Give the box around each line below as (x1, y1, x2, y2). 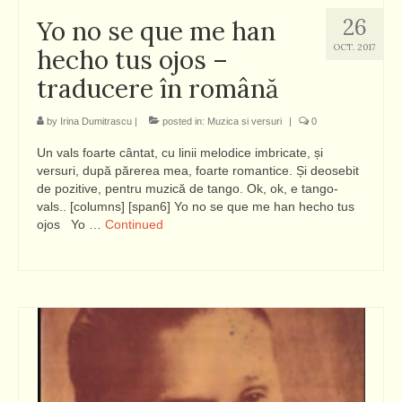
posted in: (160, 116, 207, 127)
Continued (105, 217, 163, 232)
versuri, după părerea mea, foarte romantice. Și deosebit (37, 163, 359, 178)
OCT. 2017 (333, 41, 376, 53)
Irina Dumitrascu (60, 116, 132, 127)
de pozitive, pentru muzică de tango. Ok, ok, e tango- (37, 181, 338, 196)
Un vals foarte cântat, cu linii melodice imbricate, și (37, 145, 323, 160)
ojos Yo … (37, 217, 105, 232)
